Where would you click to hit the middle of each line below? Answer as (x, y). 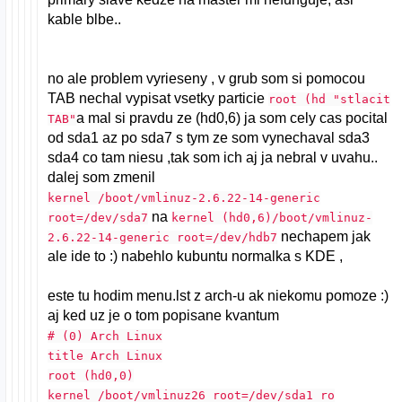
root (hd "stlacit (330, 99)
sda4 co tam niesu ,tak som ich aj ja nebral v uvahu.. (213, 157)
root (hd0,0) (91, 375)
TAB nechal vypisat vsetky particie (158, 98)
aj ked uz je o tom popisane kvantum (164, 315)
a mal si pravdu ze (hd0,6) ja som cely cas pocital (232, 118)
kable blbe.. (85, 19)
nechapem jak (324, 236)
